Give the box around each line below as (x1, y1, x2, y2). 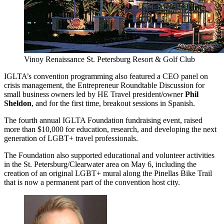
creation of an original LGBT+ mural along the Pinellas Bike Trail (4, 169, 212, 178)
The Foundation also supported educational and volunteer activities (4, 151, 214, 160)
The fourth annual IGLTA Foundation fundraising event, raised (4, 116, 202, 125)
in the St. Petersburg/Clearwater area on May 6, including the (4, 160, 196, 169)
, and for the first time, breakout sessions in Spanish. (31, 99, 195, 108)
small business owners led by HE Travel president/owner (4, 90, 185, 99)
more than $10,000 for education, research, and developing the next (4, 125, 216, 134)
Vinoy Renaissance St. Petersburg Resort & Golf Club (24, 55, 195, 64)
